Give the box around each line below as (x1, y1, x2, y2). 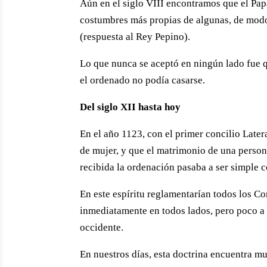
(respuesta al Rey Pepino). (80, 31, 191, 43)
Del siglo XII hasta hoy (80, 101, 181, 113)
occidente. (80, 222, 124, 234)
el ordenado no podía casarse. (80, 74, 206, 86)
